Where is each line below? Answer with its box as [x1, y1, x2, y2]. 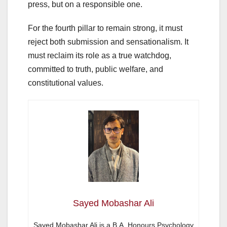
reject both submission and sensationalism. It [28, 37, 188, 47]
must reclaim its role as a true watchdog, [28, 51, 171, 60]
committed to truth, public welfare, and [28, 65, 163, 74]
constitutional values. [28, 79, 103, 88]
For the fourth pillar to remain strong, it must [28, 24, 182, 33]
